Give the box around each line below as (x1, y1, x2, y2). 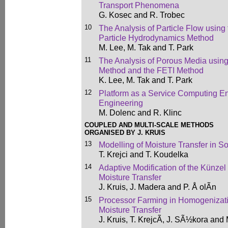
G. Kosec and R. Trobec (99, 10, 185, 19)
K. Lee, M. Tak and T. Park (99, 75, 192, 84)
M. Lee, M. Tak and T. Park (99, 43, 193, 52)
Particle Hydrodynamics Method (99, 33, 214, 42)
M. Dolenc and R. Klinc (99, 108, 182, 117)
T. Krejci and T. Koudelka (99, 150, 188, 159)
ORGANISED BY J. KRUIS (84, 129, 165, 136)
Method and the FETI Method (99, 66, 204, 75)
